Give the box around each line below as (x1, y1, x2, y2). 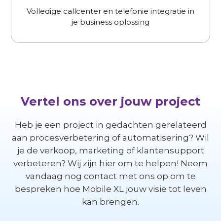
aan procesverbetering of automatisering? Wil (12, 133, 209, 143)
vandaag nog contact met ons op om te (25, 171, 196, 182)
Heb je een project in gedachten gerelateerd (14, 120, 207, 130)
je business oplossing (72, 17, 149, 27)
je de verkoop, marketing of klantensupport (17, 146, 204, 156)
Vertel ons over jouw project (21, 94, 200, 109)
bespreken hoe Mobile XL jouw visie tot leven (14, 184, 207, 194)
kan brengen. (82, 197, 139, 207)
